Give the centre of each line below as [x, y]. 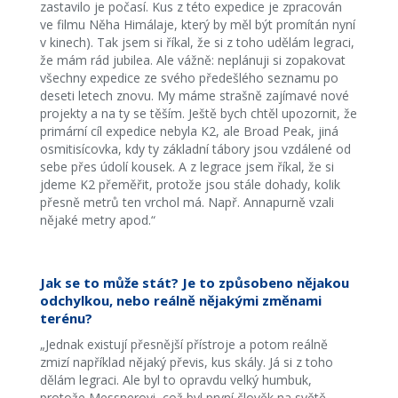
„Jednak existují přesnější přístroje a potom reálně [183, 344]
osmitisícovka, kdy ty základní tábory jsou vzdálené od [195, 149]
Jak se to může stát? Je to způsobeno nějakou [194, 283]
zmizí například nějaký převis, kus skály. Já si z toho [186, 362]
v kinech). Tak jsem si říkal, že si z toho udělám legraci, [197, 42]
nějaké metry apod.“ [97, 220]
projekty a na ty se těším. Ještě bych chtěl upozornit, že [198, 113]
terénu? [66, 318]
